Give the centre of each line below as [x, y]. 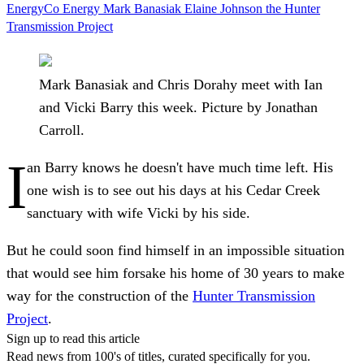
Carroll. [62, 130]
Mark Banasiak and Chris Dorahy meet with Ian [181, 84]
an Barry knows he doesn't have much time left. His [180, 167]
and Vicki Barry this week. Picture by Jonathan [178, 107]
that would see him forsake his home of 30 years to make [175, 273]
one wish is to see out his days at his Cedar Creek [173, 190]
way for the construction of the [100, 295]
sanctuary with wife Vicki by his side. [139, 212]
